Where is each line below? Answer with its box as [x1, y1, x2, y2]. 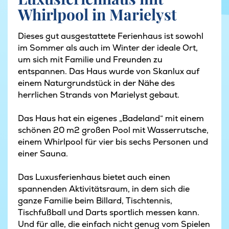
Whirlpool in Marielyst [18, 4, 177, 25]
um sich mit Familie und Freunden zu [18, 54, 163, 65]
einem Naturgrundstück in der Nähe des [18, 77, 175, 88]
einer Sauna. [18, 148, 68, 159]
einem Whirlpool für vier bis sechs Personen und [18, 136, 208, 147]
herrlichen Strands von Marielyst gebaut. [18, 89, 179, 100]
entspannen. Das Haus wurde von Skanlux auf [18, 65, 199, 77]
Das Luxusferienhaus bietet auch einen [18, 171, 170, 182]
